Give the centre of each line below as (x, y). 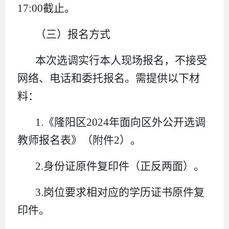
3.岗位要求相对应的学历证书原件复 (120, 192)
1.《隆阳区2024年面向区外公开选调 (121, 122)
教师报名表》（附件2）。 (79, 140)
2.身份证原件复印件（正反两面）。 (120, 166)
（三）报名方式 (73, 34)
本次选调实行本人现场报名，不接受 (121, 60)
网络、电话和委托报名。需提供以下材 (109, 78)
